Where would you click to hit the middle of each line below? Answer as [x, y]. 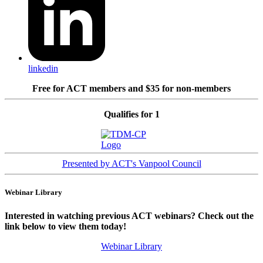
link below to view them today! [67, 226]
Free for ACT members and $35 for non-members [131, 89]
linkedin [43, 69]
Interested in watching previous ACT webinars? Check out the [129, 215]
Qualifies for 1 [131, 114]
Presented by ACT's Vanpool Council [131, 164]
